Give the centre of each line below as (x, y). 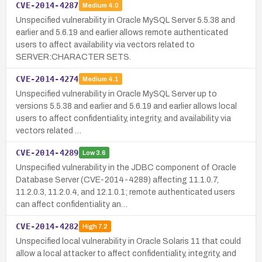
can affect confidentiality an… (72, 204)
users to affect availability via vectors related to (105, 44)
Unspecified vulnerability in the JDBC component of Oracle (126, 167)
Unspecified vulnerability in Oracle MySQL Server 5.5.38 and (125, 20)
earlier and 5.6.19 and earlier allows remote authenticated (122, 32)
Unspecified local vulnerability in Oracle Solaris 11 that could (128, 241)
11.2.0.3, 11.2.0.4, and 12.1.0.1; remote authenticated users (125, 192)
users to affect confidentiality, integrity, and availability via (123, 118)
